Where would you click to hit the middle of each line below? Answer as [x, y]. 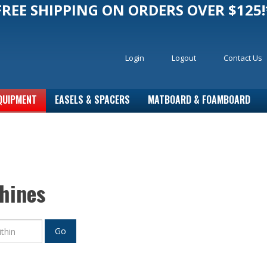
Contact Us [243, 58]
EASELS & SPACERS [92, 100]
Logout [184, 58]
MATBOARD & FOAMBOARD [199, 100]
